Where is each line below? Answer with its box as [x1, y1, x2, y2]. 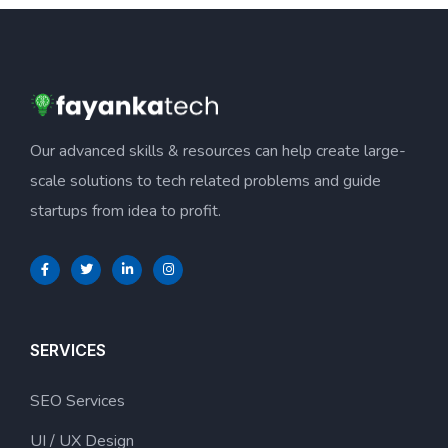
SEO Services [30, 390, 125, 412]
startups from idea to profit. [30, 200, 221, 222]
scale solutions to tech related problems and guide [30, 170, 381, 192]
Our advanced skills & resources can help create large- [30, 140, 406, 162]
